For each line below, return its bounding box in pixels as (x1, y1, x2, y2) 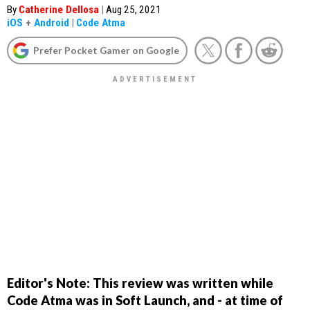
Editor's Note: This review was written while (7, 275, 273, 291)
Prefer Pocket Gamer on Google (33, 44, 179, 56)
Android (34, 17, 69, 29)
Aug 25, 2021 (106, 3, 161, 16)
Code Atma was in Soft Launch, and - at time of (7, 292, 283, 308)
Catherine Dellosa (19, 3, 99, 16)
